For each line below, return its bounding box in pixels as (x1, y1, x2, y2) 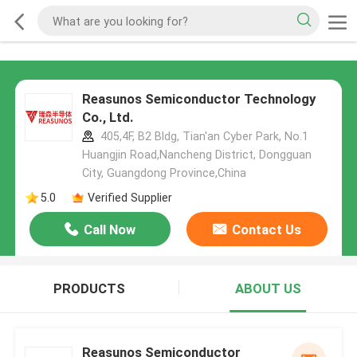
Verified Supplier (87, 190, 172, 204)
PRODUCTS (53, 280, 125, 297)
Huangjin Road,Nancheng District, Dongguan (81, 148, 312, 162)
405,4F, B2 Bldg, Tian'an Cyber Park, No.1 (96, 130, 308, 143)
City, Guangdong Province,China (81, 167, 246, 180)
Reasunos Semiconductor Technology (81, 91, 316, 108)
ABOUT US (234, 280, 301, 297)
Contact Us (231, 222, 301, 238)
